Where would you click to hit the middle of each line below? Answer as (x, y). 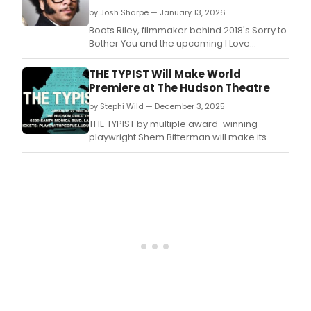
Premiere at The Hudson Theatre (179, 88)
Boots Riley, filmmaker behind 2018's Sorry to (188, 31)
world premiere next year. (147, 151)
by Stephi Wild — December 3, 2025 (157, 107)
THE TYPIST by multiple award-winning (173, 124)
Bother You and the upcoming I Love (169, 44)
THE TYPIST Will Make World (165, 74)
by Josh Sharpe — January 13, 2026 (157, 13)
